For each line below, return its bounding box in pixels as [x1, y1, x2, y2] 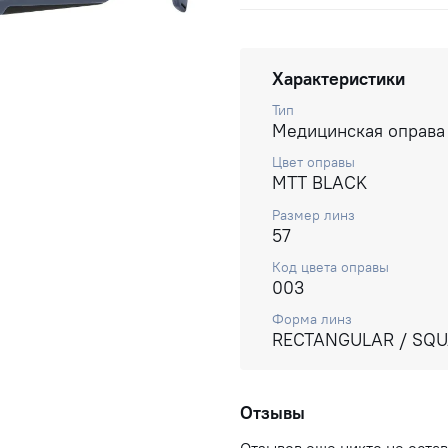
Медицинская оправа [272, 119, 445, 143]
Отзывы [240, 401, 305, 425]
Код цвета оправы [272, 257, 389, 276]
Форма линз [272, 310, 352, 329]
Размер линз [272, 205, 355, 224]
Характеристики [272, 66, 405, 90]
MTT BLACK [272, 171, 367, 195]
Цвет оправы [272, 153, 355, 172]
